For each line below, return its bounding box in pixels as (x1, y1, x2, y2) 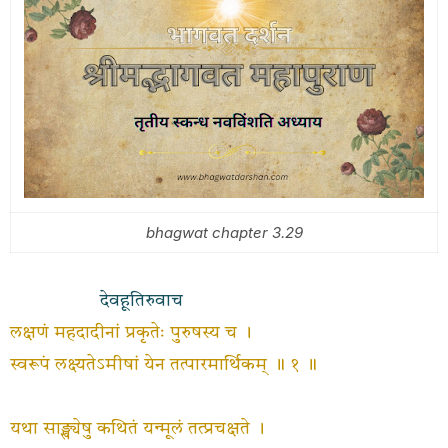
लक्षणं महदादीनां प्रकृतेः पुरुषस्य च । (10, 324, 252, 342)
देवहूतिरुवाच (95, 292, 183, 310)
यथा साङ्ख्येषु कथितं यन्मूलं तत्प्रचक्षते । (10, 420, 265, 438)
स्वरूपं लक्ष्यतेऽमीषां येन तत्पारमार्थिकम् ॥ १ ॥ (10, 356, 317, 374)
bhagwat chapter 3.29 (145, 223, 303, 242)
